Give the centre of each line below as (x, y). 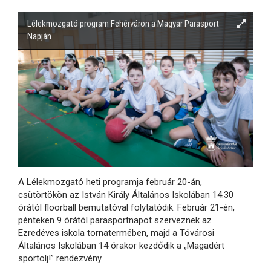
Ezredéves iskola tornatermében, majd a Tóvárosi (116, 233)
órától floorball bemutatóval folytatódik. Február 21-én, (126, 207)
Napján (39, 37)
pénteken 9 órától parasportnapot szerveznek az (115, 220)
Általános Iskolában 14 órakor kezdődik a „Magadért (121, 245)
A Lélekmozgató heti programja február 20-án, (110, 182)
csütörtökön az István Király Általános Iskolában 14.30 (126, 194)
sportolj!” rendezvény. (60, 258)
